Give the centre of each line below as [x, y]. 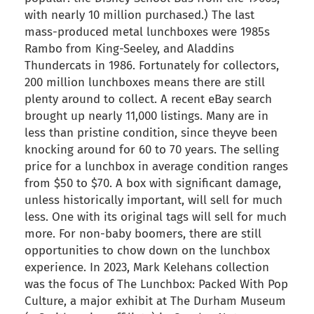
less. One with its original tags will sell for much [156, 217]
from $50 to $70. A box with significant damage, [153, 184]
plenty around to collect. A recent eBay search [148, 100]
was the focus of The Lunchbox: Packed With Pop [156, 285]
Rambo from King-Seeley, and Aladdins [129, 49]
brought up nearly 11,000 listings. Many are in [146, 116]
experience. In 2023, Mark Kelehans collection [147, 268]
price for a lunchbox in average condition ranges [156, 167]
